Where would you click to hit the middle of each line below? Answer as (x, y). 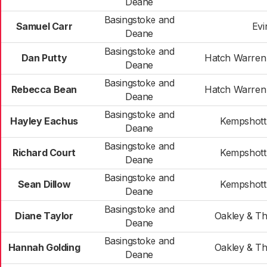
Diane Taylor (44, 216)
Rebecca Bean (44, 89)
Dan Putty (44, 58)
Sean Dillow (44, 184)
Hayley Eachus (44, 121)
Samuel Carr (44, 26)
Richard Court (44, 153)
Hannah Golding (44, 247)
